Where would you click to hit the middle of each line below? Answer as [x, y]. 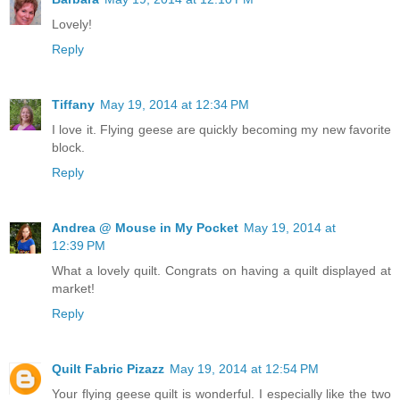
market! [73, 289]
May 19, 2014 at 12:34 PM [175, 105]
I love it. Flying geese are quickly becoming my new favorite [221, 130]
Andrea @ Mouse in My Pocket [145, 228]
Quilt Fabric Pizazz [108, 369]
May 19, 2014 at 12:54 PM [244, 369]
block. [68, 148]
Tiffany [73, 105]
